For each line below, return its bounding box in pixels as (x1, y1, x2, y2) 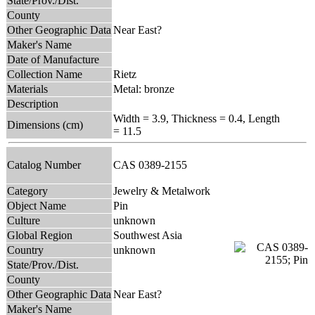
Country (7, 243, 44, 256)
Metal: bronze (113, 82, 174, 95)
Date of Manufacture (7, 53, 99, 65)
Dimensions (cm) (7, 118, 83, 131)
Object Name (7, 199, 66, 212)
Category (7, 184, 48, 197)
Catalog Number (7, 158, 81, 171)
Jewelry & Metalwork (113, 184, 210, 197)
